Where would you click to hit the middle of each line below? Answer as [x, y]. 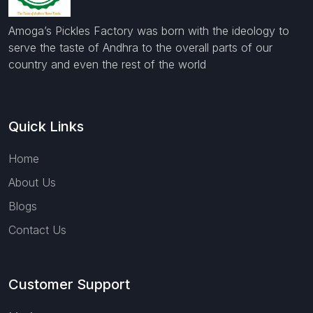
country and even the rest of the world [107, 64]
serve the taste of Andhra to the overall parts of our [140, 47]
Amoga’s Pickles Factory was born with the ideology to [149, 30]
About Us [32, 182]
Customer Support [69, 284]
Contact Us [37, 230]
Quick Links [46, 126]
